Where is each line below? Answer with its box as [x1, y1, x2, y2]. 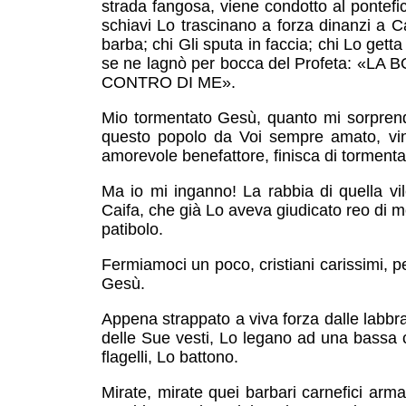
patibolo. [101, 220, 163, 238]
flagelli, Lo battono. [101, 348, 238, 366]
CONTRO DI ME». [101, 73, 236, 92]
